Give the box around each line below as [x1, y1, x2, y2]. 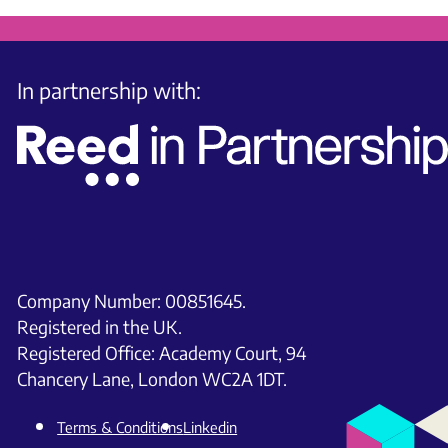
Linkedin [183, 417, 238, 436]
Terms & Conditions [57, 417, 184, 436]
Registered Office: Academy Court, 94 [17, 341, 307, 364]
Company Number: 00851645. [17, 289, 247, 312]
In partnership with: [17, 77, 202, 105]
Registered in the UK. [17, 315, 183, 338]
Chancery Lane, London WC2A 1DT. [17, 367, 288, 390]
